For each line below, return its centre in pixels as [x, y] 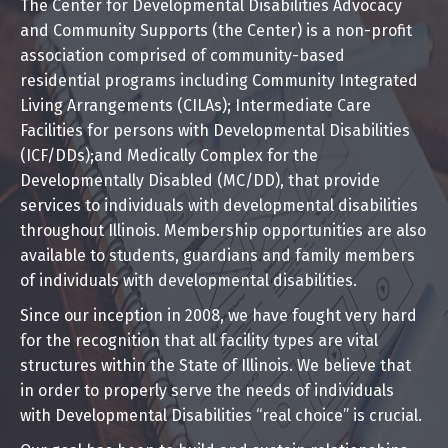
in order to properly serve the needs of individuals [207, 390]
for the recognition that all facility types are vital [199, 340]
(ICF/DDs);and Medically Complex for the [169, 155]
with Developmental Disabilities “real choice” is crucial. [221, 415]
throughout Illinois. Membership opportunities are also [223, 230]
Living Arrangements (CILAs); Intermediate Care [195, 105]
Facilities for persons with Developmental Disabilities [215, 130]
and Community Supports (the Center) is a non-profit [216, 30]
